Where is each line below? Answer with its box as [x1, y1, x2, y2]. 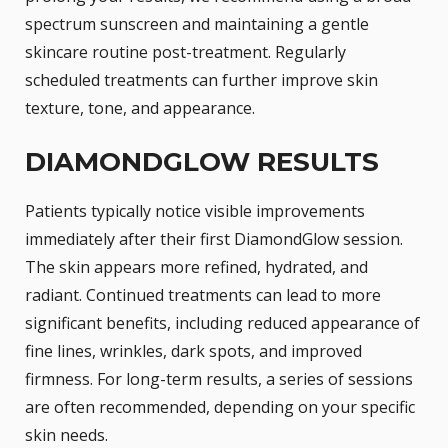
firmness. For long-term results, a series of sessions [25, 368, 413, 391]
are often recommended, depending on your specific [25, 396, 415, 419]
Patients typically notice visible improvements [25, 200, 365, 223]
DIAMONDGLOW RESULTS [25, 146, 379, 179]
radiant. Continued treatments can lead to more [25, 284, 381, 307]
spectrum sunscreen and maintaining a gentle [25, 13, 369, 36]
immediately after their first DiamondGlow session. [25, 228, 403, 251]
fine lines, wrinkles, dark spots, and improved [25, 340, 362, 363]
